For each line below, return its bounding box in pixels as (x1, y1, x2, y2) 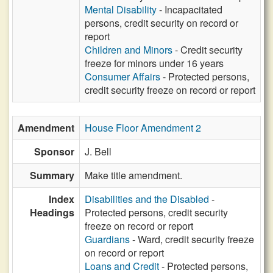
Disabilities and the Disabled (85, 192, 209, 206)
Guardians (85, 232, 130, 246)
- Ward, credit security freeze (130, 232, 254, 246)
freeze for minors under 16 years (85, 56, 224, 70)
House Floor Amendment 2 (85, 121, 201, 135)
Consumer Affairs (85, 69, 160, 83)
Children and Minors (85, 43, 172, 57)
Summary (30, 168, 74, 182)
